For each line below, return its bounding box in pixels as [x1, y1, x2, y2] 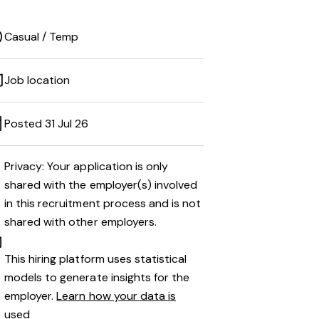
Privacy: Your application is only [4, 159, 169, 174]
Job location [4, 73, 70, 88]
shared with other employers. [4, 214, 157, 229]
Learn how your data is [56, 288, 177, 303]
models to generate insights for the [4, 270, 190, 285]
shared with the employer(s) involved [4, 177, 198, 192]
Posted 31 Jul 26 [4, 116, 89, 131]
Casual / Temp [4, 29, 79, 44]
